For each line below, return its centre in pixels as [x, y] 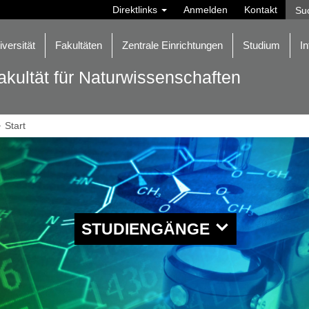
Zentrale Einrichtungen [172, 45]
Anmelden [206, 10]
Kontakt [261, 10]
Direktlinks [136, 10]
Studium [261, 45]
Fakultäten [79, 45]
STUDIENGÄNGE [147, 229]
